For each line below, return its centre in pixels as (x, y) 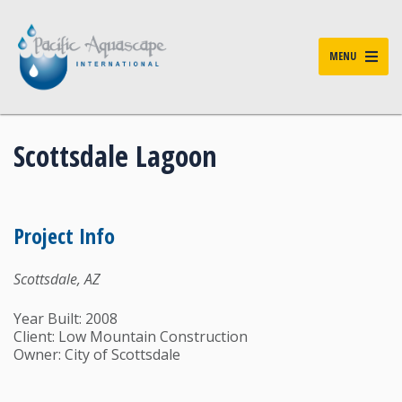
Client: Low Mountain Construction (131, 336)
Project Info (64, 235)
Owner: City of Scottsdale (97, 354)
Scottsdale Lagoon (115, 155)
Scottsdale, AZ (57, 279)
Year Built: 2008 (66, 318)
